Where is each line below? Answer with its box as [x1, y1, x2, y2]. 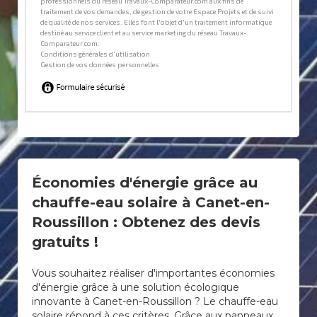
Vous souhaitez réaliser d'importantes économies [32, 267, 275, 279]
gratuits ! [32, 234, 98, 250]
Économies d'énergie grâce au [32, 174, 258, 191]
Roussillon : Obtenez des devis [32, 214, 260, 231]
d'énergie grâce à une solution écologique [32, 281, 239, 294]
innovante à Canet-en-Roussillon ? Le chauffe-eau [32, 295, 278, 308]
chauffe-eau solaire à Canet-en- [32, 194, 270, 211]
